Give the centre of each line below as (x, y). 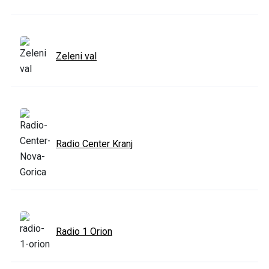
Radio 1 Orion (84, 232)
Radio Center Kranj (94, 144)
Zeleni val (76, 56)
